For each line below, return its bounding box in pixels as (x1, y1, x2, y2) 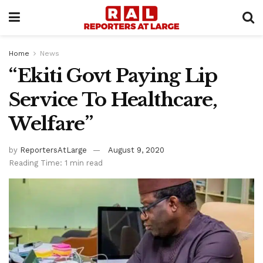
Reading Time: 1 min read (9, 158, 103, 167)
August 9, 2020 (108, 145, 164, 154)
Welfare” (9, 112, 93, 136)
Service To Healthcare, (9, 88, 217, 112)
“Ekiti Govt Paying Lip (9, 64, 217, 87)
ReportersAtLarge (20, 145, 87, 154)
